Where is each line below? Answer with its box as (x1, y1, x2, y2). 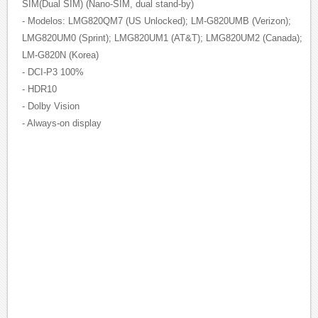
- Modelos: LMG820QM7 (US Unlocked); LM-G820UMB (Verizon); (22, 15, 292, 26)
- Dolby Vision (22, 100, 80, 111)
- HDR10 (22, 83, 57, 94)
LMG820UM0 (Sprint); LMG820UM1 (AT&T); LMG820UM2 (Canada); (22, 32, 303, 43)
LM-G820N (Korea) (22, 49, 99, 60)
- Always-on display (22, 117, 102, 128)
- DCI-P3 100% (22, 66, 84, 77)
